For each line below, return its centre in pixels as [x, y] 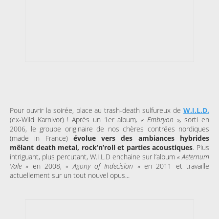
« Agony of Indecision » [103, 166]
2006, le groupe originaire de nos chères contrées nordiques [109, 129]
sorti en [197, 119]
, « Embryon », [160, 119]
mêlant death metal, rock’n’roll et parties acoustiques [101, 147]
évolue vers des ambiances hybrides [139, 138]
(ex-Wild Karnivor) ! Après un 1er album [73, 119]
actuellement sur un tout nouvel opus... [70, 175]
